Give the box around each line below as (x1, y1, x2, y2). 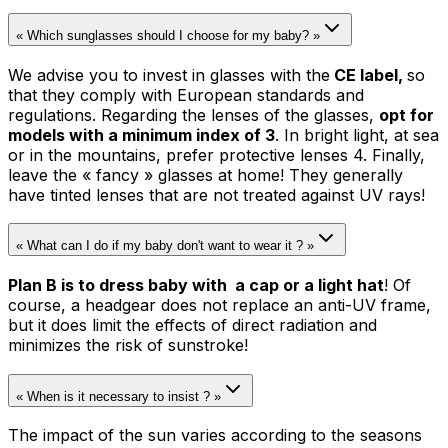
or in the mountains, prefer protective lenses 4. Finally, (8, 144, 425, 165)
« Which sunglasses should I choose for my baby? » (16, 27, 320, 43)
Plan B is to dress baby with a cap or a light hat (8, 275, 384, 296)
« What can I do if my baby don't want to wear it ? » (16, 238, 314, 254)
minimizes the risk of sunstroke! (8, 335, 248, 356)
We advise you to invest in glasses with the (8, 64, 330, 85)
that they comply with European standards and (8, 84, 364, 105)
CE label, (330, 64, 407, 85)
